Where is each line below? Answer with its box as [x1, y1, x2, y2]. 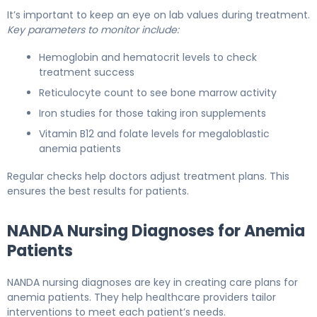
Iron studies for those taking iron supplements [39, 105, 266, 120]
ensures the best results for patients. [7, 183, 189, 198]
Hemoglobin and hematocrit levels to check [39, 50, 257, 64]
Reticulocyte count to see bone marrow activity [39, 85, 277, 100]
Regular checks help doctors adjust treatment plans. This [7, 168, 289, 183]
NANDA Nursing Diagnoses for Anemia [7, 219, 305, 242]
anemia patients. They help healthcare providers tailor [7, 289, 276, 304]
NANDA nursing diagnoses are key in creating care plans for [7, 275, 298, 289]
